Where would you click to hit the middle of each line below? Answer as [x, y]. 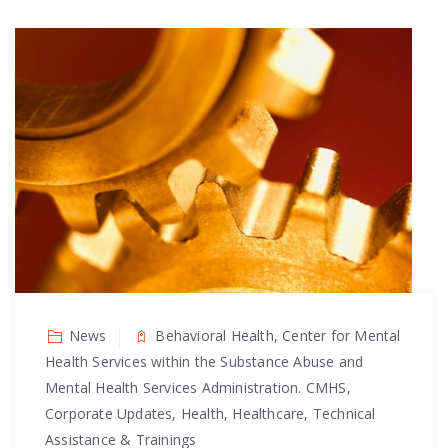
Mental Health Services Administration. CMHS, [198, 388]
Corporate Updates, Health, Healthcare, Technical [210, 414]
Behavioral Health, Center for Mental [278, 336]
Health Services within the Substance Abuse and [204, 362]
